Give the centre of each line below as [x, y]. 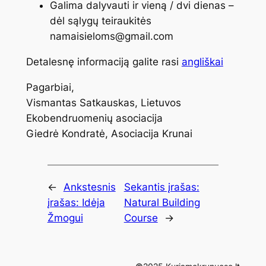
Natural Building [162, 202]
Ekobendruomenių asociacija [94, 118]
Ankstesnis [89, 187]
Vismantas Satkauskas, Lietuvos [103, 103]
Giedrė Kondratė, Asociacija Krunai [109, 134]
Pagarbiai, [50, 87]
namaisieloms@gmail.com [111, 37]
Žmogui [65, 218]
